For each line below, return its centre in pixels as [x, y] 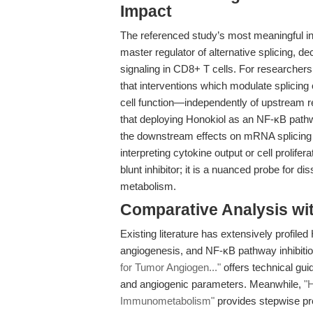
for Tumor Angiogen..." [170, 267]
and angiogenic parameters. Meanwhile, [212, 284]
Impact [146, 12]
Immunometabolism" [167, 301]
